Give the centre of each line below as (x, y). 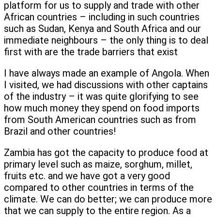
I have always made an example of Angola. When (107, 73)
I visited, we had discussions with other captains (106, 85)
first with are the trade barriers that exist (91, 52)
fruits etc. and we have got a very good (87, 176)
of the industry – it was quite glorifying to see (101, 97)
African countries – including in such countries (102, 17)
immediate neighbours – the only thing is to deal (106, 40)
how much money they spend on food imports (102, 108)
